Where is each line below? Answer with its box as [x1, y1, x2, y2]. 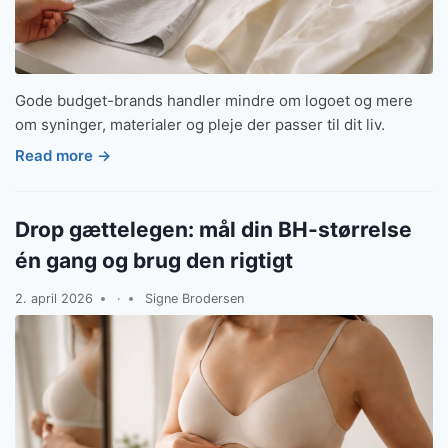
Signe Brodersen [144, 291, 244, 307]
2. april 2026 [15, 291, 93, 307]
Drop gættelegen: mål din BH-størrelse [15, 217, 412, 243]
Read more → [15, 146, 111, 166]
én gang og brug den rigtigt [15, 248, 293, 274]
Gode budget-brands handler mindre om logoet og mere [15, 90, 413, 110]
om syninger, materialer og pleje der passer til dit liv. [15, 114, 385, 134]
